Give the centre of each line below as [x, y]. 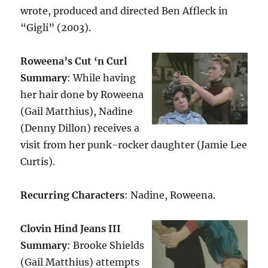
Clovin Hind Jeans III [71, 229]
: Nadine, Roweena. [170, 195]
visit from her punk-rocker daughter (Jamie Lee [134, 145]
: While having [102, 78]
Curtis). [38, 162]
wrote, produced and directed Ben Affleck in [124, 11]
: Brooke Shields [106, 246]
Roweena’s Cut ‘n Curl [74, 61]
